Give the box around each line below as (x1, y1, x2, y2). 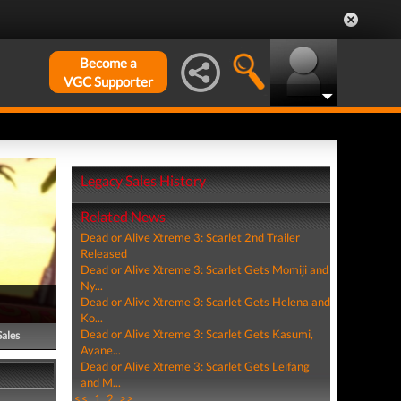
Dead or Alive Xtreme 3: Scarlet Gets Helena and (80, 294, 330, 309)
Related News (80, 208, 166, 225)
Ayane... (80, 343, 121, 357)
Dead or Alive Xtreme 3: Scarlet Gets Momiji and (80, 262, 328, 277)
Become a (80, 55, 137, 71)
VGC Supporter (64, 73, 153, 90)
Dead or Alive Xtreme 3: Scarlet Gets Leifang (80, 359, 310, 373)
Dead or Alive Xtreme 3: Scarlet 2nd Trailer (80, 230, 300, 244)
